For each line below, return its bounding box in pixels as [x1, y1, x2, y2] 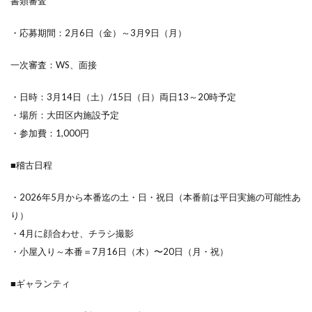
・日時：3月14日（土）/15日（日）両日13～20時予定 [10, 91, 236, 102]
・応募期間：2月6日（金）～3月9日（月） [10, 26, 196, 38]
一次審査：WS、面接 [10, 58, 97, 70]
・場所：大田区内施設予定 [10, 109, 119, 120]
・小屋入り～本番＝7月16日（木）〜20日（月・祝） [10, 245, 228, 257]
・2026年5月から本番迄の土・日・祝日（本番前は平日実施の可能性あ [10, 191, 301, 203]
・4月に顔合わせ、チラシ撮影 [10, 227, 134, 239]
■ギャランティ [10, 277, 70, 289]
